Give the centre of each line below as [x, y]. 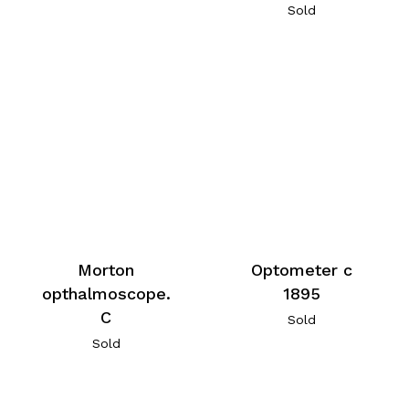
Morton [106, 270]
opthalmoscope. [106, 294]
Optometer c [301, 270]
